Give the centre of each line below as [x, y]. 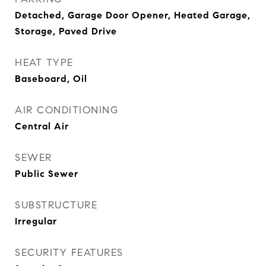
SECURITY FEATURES [69, 253]
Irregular [36, 221]
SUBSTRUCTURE [56, 205]
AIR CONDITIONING [66, 110]
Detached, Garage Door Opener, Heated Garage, [133, 15]
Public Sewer [47, 174]
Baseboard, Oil [51, 79]
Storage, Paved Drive [66, 31]
